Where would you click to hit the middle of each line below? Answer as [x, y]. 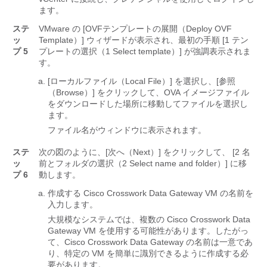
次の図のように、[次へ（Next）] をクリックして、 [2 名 [145, 152]
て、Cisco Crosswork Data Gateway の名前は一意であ [150, 242]
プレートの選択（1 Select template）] [110, 52]
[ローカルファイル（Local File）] [110, 81]
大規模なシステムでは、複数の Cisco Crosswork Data [149, 220]
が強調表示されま [218, 52]
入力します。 [73, 205]
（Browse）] [71, 93]
